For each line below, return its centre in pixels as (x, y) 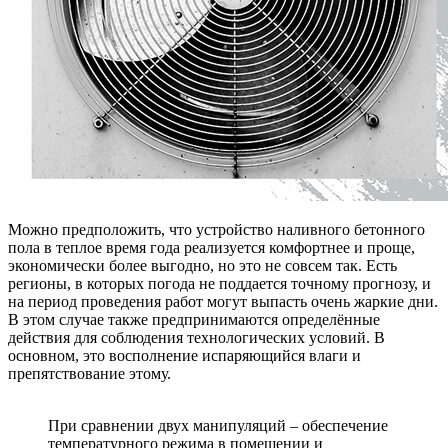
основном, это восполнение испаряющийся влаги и (184, 356)
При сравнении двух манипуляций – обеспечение (218, 426)
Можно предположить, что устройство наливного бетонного (216, 230)
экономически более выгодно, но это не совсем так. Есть (202, 266)
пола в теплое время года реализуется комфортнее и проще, (211, 248)
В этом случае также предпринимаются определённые (194, 320)
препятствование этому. (89, 374)
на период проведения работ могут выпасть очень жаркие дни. (223, 302)
